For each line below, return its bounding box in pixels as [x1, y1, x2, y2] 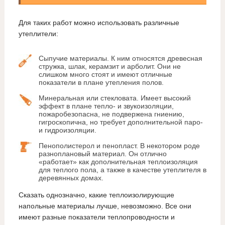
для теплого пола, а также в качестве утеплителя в [38, 166, 206, 174]
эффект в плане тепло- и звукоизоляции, [38, 102, 174, 110]
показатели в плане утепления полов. [38, 78, 164, 87]
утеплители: [18, 30, 58, 38]
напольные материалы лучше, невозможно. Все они [18, 202, 191, 210]
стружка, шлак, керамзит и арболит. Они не [38, 62, 181, 71]
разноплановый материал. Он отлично [38, 150, 167, 158]
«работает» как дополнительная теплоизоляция [38, 158, 198, 166]
